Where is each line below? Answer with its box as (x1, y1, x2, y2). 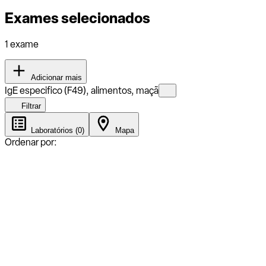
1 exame (5, 38, 39, 50)
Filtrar (19, 101, 41, 110)
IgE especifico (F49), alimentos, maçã (5, 84, 159, 96)
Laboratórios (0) (28, 125, 84, 135)
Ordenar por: (5, 136, 57, 148)
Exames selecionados (5, 9, 150, 27)
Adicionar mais (28, 72, 82, 82)
